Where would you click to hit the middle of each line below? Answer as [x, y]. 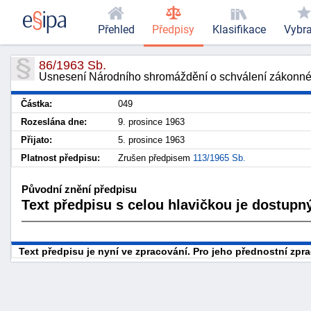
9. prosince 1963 [151, 122]
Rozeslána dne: [54, 122]
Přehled [116, 30]
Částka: [36, 104]
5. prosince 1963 [151, 140]
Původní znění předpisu [79, 189]
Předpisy [174, 30]
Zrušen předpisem [155, 158]
